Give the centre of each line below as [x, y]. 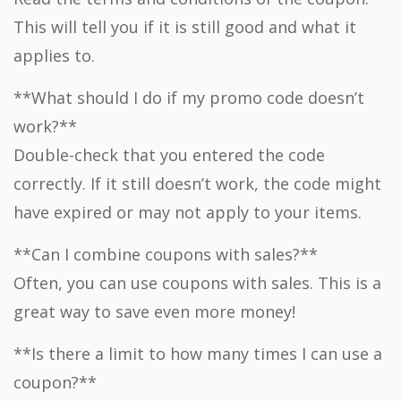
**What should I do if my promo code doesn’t [189, 98]
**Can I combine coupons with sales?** [166, 254]
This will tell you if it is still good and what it [185, 27]
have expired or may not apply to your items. [188, 212]
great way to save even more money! [154, 311]
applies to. [54, 55]
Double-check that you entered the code [169, 155]
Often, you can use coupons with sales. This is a [197, 283]
